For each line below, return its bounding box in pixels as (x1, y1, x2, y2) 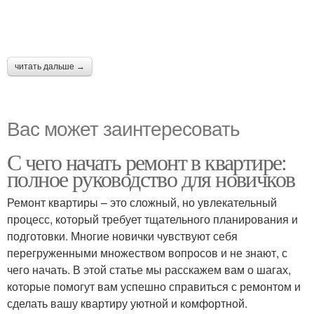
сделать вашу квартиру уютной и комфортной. (7, 295, 247, 311)
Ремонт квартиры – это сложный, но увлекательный (7, 194, 277, 210)
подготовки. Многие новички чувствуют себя (7, 228, 238, 244)
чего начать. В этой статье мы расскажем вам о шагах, (7, 261, 291, 278)
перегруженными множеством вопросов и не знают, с (7, 245, 287, 261)
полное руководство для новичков (7, 163, 295, 193)
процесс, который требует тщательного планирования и (7, 211, 298, 227)
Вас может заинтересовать (7, 114, 240, 142)
